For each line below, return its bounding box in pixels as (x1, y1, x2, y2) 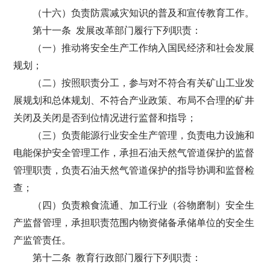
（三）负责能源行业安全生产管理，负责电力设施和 (33, 130, 255, 140)
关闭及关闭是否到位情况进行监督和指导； (13, 113, 197, 123)
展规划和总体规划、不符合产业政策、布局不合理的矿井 (13, 95, 255, 105)
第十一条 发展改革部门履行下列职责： (33, 25, 202, 36)
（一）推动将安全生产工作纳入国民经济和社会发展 (33, 43, 255, 53)
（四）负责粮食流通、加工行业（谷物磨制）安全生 (33, 200, 255, 210)
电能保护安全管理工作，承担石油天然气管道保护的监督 (13, 148, 255, 158)
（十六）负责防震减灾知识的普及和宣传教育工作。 (33, 8, 255, 18)
